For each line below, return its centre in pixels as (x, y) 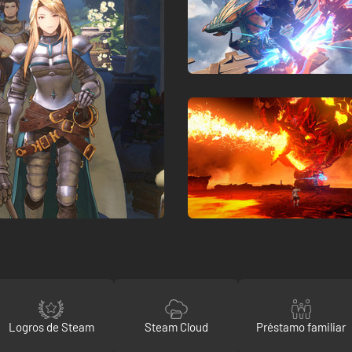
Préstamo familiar (301, 326)
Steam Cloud (176, 326)
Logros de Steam (51, 326)
